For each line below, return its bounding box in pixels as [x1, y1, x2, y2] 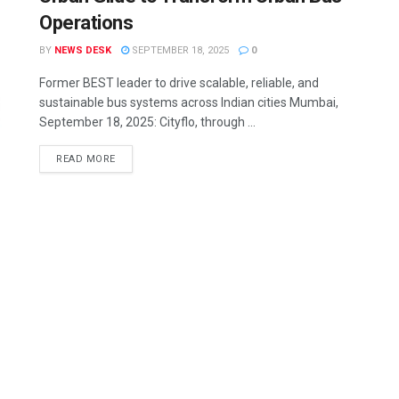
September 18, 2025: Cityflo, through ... [39, 115, 256, 129]
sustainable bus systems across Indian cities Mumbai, [39, 95, 338, 110]
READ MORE [56, 153, 116, 165]
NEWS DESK [54, 45, 111, 56]
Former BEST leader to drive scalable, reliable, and [39, 76, 319, 90]
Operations [39, 12, 134, 34]
